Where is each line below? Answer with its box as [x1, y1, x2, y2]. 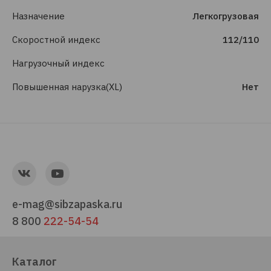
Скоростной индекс [12, 34, 100, 45]
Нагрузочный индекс [12, 57, 105, 69]
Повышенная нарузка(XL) [12, 81, 122, 93]
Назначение [12, 10, 65, 22]
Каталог [12, 255, 57, 269]
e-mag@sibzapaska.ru [12, 197, 122, 211]
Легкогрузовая [192, 10, 259, 22]
